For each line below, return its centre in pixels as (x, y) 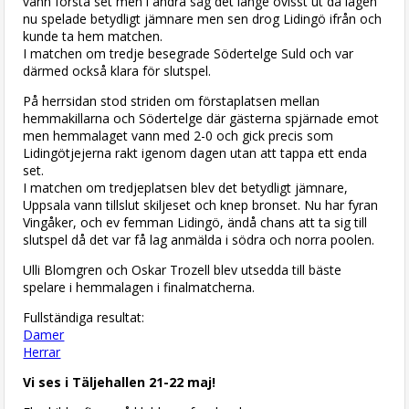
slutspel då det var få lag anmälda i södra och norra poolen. (199, 239)
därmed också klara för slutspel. (117, 70)
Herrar (42, 351)
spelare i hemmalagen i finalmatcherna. (139, 287)
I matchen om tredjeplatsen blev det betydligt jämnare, (186, 187)
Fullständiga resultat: (84, 317)
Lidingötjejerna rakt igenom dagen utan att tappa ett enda (195, 152)
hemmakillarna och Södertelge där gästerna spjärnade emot (201, 118)
